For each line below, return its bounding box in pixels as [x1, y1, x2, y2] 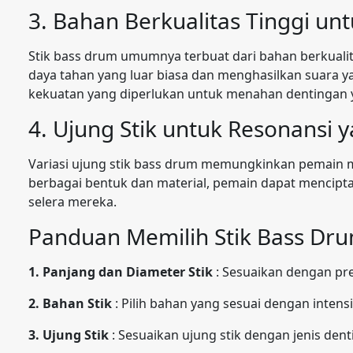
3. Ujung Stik [28, 326, 109, 344]
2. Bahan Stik [28, 295, 112, 312]
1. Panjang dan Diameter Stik [28, 263, 213, 281]
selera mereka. [28, 193, 117, 210]
